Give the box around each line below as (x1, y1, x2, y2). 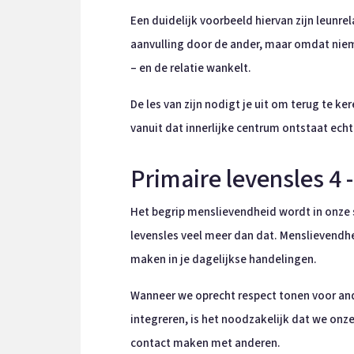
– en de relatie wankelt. (130, 59, 251, 77)
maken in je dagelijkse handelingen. (130, 250, 317, 268)
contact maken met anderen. (130, 334, 281, 352)
